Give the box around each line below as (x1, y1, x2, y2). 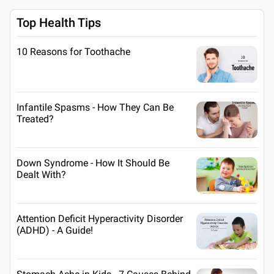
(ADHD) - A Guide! (17, 224, 93, 236)
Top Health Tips (17, 15, 101, 30)
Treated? (17, 113, 54, 125)
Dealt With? (17, 168, 66, 180)
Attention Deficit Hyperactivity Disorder (17, 212, 183, 224)
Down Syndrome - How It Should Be (17, 157, 169, 169)
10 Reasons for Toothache (17, 45, 130, 57)
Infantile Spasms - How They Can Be (17, 101, 174, 113)
